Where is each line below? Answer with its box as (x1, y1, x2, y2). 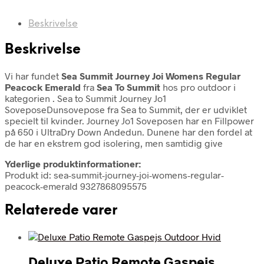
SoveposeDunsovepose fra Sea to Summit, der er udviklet (5, 103, 247, 115)
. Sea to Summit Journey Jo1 (52, 92, 166, 104)
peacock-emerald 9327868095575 (5, 180, 147, 192)
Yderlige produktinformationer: (5, 157, 141, 169)
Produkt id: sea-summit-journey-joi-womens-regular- (5, 169, 224, 180)
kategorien (5, 92, 52, 104)
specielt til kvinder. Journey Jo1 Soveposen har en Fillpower (5, 114, 254, 126)
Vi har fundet (5, 70, 61, 81)
